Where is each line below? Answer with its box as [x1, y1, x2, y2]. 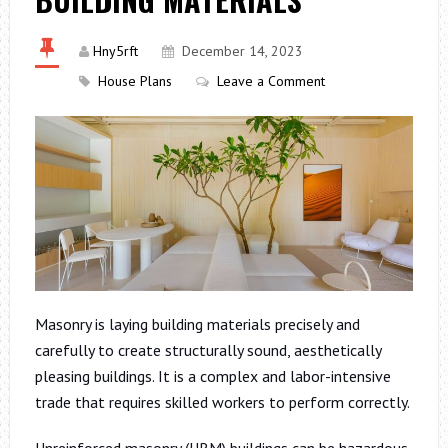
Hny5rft [92, 42, 138, 60]
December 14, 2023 [181, 42, 303, 60]
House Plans [97, 72, 172, 90]
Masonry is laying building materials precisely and [34, 313, 360, 334]
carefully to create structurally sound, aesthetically [34, 339, 381, 360]
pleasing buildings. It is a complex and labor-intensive [34, 365, 391, 386]
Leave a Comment [216, 72, 325, 90]
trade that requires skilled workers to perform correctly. [34, 391, 410, 412]
